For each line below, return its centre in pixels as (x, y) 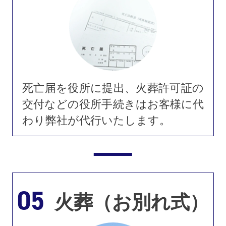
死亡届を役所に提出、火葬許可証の (113, 88)
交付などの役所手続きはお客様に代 (113, 104)
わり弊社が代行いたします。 (97, 120)
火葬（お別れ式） (131, 202)
